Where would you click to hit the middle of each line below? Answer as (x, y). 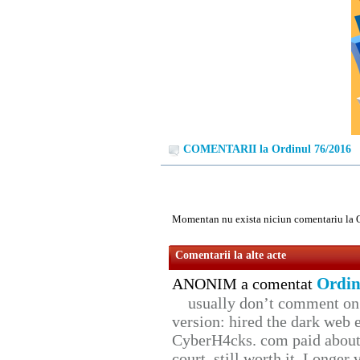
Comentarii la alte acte (231, 256)
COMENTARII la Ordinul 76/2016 (267, 149)
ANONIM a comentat (244, 284)
